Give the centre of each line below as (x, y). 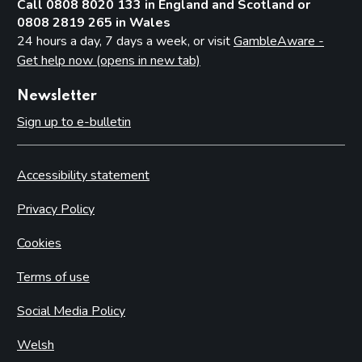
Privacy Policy (56, 209)
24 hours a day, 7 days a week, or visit (125, 41)
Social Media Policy (71, 311)
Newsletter (57, 96)
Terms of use (53, 277)
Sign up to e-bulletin (74, 122)
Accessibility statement (83, 175)
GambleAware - (279, 41)
